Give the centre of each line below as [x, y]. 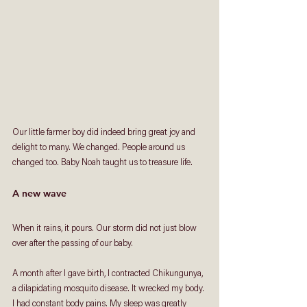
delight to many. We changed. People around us [100, 147]
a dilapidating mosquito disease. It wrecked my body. [109, 288]
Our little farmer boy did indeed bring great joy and [105, 132]
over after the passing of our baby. [74, 243]
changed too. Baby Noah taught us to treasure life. [105, 162]
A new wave [39, 193]
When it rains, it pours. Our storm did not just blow [106, 228]
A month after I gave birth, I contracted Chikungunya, [109, 273]
